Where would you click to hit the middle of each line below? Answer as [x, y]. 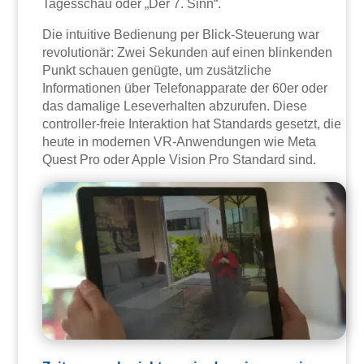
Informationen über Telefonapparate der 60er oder [185, 89]
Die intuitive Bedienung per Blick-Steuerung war [181, 35]
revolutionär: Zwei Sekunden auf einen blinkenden [188, 53]
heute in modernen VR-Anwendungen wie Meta [180, 142]
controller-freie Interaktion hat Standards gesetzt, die [192, 124]
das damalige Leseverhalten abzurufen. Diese [175, 106]
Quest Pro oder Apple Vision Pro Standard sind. [180, 160]
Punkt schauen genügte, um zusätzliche [157, 71]
